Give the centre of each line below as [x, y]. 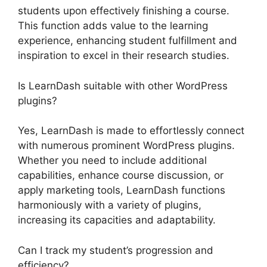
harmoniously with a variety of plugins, [110, 205]
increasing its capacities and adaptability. [117, 220]
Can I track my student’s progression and [116, 250]
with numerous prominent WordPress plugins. [126, 146]
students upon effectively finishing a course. [124, 11]
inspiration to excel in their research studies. [124, 56]
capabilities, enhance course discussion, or [121, 176]
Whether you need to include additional [112, 161]
